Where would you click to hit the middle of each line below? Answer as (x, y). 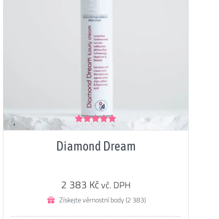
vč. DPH (116, 185)
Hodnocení (92, 130)
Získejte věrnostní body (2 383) (102, 199)
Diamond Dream (96, 146)
